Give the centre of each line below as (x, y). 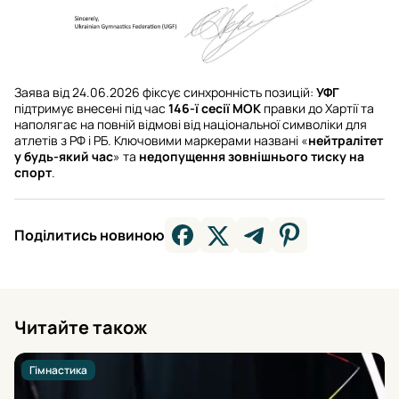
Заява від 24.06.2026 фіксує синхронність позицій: (165, 93)
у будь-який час (64, 157)
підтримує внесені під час (91, 109)
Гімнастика (58, 370)
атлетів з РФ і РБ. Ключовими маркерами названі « (161, 141)
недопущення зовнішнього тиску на (252, 157)
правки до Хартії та (318, 109)
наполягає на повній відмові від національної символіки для (191, 125)
